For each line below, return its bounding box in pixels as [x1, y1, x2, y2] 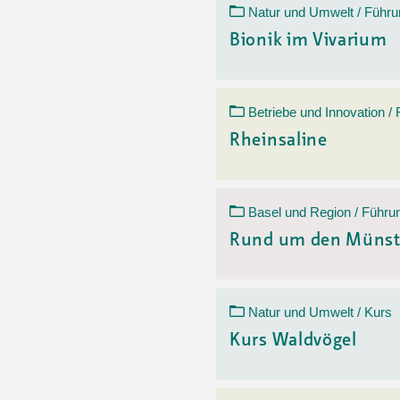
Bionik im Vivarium [229, 32, 387, 50]
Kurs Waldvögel [229, 332, 357, 350]
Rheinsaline [229, 132, 328, 150]
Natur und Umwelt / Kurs [248, 304, 392, 320]
